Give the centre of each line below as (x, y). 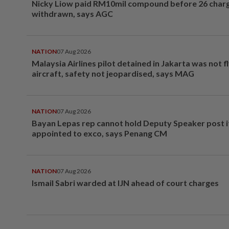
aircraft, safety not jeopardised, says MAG (113, 73)
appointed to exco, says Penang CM (99, 133)
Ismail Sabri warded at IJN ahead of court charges (125, 183)
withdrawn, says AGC (72, 14)
